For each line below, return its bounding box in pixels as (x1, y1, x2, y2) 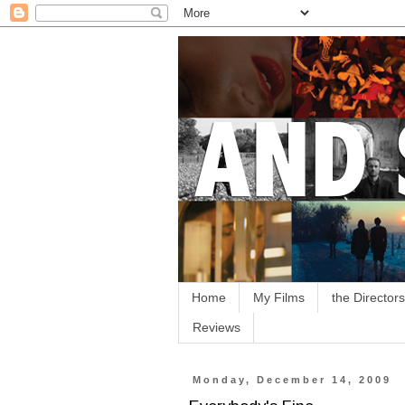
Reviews (193, 320, 240, 335)
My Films (253, 290, 305, 306)
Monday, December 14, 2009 (193, 374, 392, 386)
